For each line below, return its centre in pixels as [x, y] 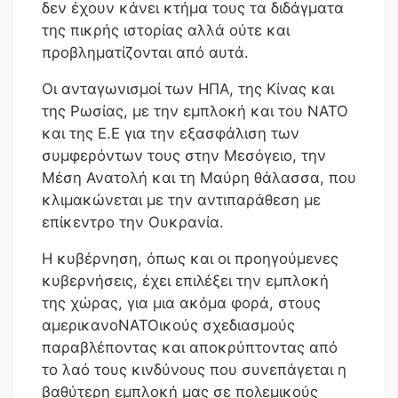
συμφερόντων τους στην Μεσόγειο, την [184, 155]
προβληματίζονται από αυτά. [145, 52]
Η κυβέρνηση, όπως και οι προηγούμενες [190, 258]
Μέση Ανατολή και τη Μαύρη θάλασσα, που [199, 177]
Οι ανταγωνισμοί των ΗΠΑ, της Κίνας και [188, 88]
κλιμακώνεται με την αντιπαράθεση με [181, 199]
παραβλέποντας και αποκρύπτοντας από [190, 347]
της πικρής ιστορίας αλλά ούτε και [166, 30]
